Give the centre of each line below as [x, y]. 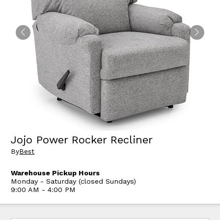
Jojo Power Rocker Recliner [82, 139]
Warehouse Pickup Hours [55, 173]
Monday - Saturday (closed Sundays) [74, 181]
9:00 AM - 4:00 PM [43, 190]
